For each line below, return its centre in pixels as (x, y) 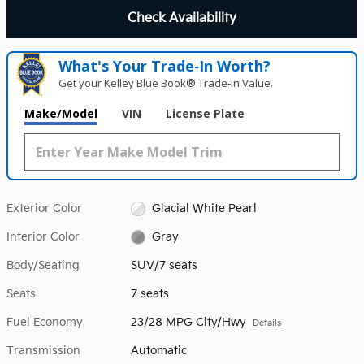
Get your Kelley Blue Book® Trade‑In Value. (166, 82)
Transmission (43, 350)
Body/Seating (43, 265)
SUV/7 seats (165, 265)
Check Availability (182, 18)
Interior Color (43, 236)
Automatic (159, 350)
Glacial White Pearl (204, 208)
